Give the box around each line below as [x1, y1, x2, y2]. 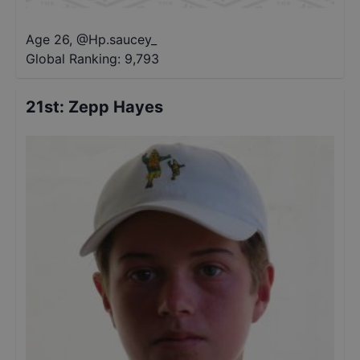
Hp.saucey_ [88, 31, 157, 47]
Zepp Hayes [68, 97, 163, 117]
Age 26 [26, 31, 69, 47]
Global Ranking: [26, 51, 121, 67]
